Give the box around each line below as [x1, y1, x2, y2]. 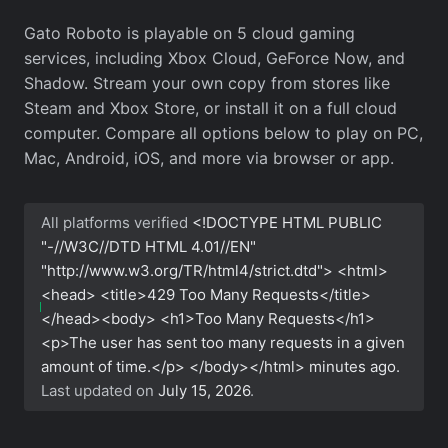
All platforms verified [41, 212, 193, 232]
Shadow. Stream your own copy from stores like [24, 72, 390, 93]
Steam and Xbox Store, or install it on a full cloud [24, 97, 397, 118]
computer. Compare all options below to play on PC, [24, 122, 423, 143]
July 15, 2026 [158, 380, 251, 400]
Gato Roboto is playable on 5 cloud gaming [24, 22, 355, 43]
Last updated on [41, 380, 159, 400]
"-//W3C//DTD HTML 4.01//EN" [41, 236, 257, 256]
